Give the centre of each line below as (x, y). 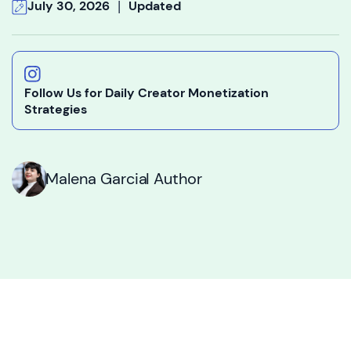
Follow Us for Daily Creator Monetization (147, 93)
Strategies (56, 110)
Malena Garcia (96, 179)
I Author (174, 179)
